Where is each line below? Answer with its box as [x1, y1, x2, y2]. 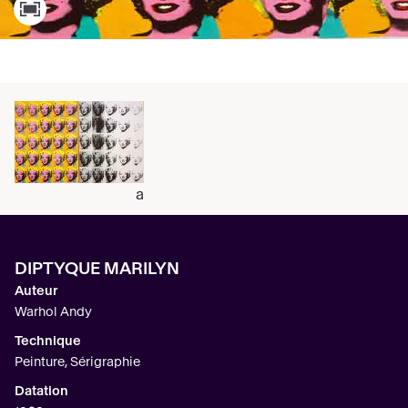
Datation [15, 384, 68, 399]
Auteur [15, 284, 58, 299]
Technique [15, 334, 81, 349]
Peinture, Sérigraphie [15, 355, 140, 370]
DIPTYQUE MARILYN [15, 260, 179, 278]
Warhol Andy [15, 305, 92, 320]
